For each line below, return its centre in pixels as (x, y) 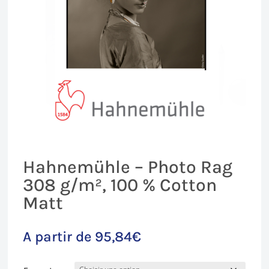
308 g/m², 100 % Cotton (120, 185)
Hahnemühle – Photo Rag (128, 167)
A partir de (59, 236)
